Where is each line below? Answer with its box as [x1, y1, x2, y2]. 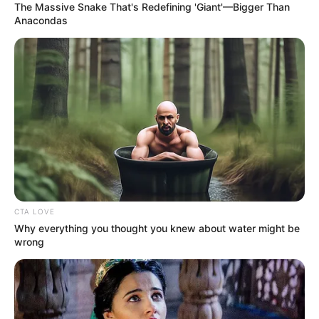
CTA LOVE [14, 207, 55, 216]
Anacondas [14, 14, 68, 27]
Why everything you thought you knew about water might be [14, 222, 300, 235]
